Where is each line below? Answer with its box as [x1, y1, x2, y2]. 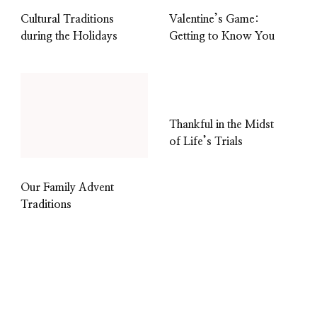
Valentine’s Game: [169, 13, 259, 25]
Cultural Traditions [21, 13, 114, 25]
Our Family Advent [21, 182, 114, 194]
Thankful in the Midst [169, 119, 274, 131]
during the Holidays [21, 30, 117, 42]
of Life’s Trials [169, 136, 243, 148]
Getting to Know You [169, 30, 275, 42]
